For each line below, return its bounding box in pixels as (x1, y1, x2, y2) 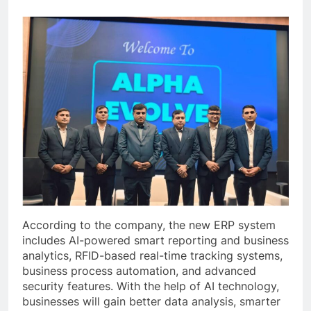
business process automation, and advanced (22, 264, 256, 278)
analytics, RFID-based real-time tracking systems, (22, 249, 283, 263)
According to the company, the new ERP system (22, 218, 276, 233)
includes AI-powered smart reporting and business (22, 233, 289, 248)
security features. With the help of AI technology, (22, 279, 279, 294)
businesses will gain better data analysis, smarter (22, 294, 280, 309)
